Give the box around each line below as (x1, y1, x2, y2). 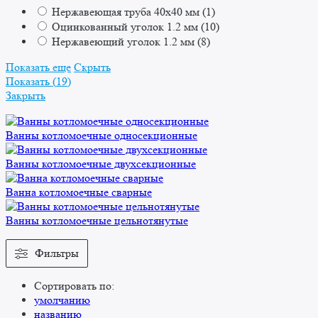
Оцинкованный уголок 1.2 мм (52, 20, 201, 34)
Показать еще (6, 60, 71, 75)
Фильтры (35, 246, 79, 261)
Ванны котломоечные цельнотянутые (6, 214, 188, 228)
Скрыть (74, 60, 111, 75)
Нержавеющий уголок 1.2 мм (52, 35, 197, 49)
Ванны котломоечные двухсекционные (6, 157, 196, 171)
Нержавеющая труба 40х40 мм (52, 5, 202, 19)
